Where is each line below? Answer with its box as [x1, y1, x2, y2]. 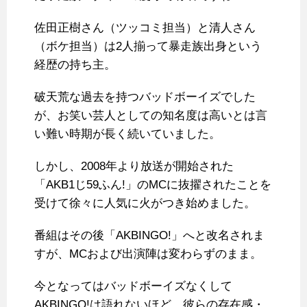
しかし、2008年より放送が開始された [34, 160, 234, 173]
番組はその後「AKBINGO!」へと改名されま [34, 229, 265, 243]
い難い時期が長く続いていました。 [34, 127, 221, 141]
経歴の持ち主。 [34, 58, 116, 72]
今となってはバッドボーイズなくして [34, 280, 232, 293]
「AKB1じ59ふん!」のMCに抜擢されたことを [34, 178, 271, 192]
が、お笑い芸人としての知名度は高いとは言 [34, 109, 267, 123]
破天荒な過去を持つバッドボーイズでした [34, 90, 256, 104]
